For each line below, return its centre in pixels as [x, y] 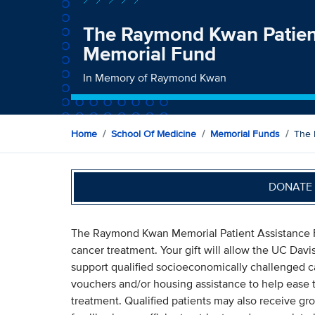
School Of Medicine [153, 133]
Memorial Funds [245, 133]
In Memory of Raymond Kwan [155, 77]
